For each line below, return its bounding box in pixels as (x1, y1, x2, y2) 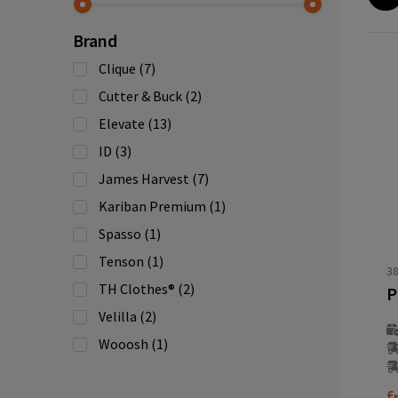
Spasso (98, 225, 141, 243)
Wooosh (98, 335, 148, 353)
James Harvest (98, 170, 189, 187)
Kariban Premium (98, 197, 206, 215)
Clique (98, 60, 136, 77)
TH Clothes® (98, 280, 175, 298)
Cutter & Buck (98, 87, 182, 105)
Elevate (98, 115, 145, 132)
